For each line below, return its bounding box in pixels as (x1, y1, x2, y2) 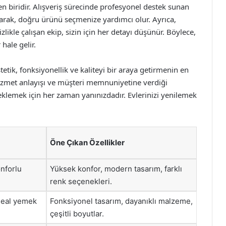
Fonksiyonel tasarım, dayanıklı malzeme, (50, 196, 193, 206)
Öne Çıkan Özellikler (50, 138, 125, 147)
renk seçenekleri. (50, 177, 112, 186)
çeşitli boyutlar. (50, 209, 104, 218)
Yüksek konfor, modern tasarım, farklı (50, 164, 182, 174)
